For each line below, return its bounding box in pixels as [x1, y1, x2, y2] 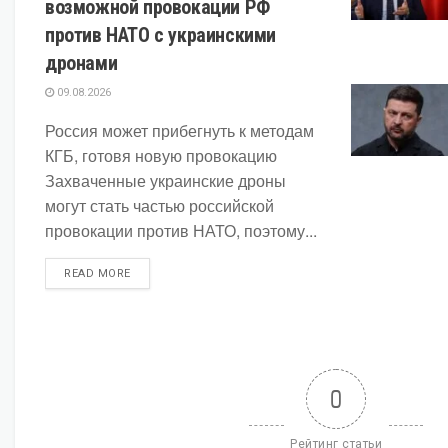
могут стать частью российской [45, 194, 274, 218]
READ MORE [64, 267, 131, 281]
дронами [45, 51, 118, 76]
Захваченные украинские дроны [45, 169, 286, 193]
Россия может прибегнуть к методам [45, 119, 314, 143]
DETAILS [129, 266, 178, 280]
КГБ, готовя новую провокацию [45, 144, 277, 168]
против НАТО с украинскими [45, 23, 276, 48]
